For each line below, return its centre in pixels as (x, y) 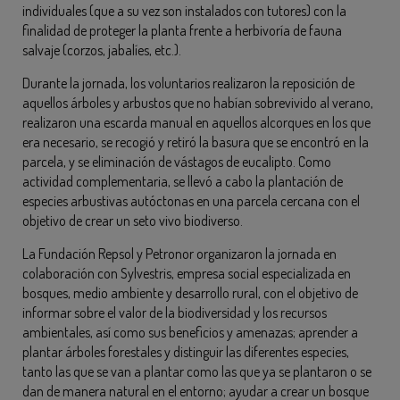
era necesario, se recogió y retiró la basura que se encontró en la (196, 142)
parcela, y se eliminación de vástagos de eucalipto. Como (177, 162)
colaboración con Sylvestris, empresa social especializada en (187, 274)
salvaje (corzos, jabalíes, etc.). (102, 50)
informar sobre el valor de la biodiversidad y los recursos (175, 313)
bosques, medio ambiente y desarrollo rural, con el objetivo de (190, 293)
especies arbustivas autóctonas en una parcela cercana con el (191, 201)
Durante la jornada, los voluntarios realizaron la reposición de (188, 83)
